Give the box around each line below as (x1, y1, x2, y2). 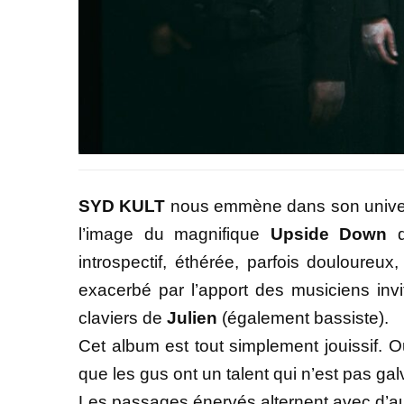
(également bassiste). (222, 308, 389, 327)
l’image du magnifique (78, 224, 271, 243)
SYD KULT (78, 196, 170, 216)
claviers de (78, 308, 162, 327)
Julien (162, 308, 222, 327)
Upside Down (270, 224, 388, 243)
